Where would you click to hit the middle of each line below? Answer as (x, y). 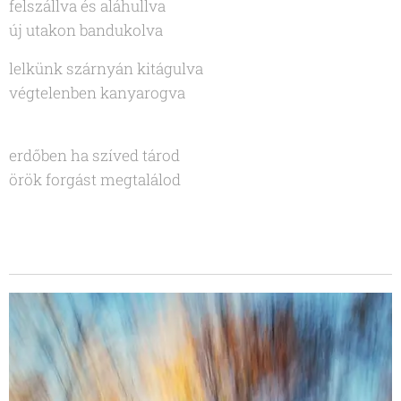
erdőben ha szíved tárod (94, 155)
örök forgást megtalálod (97, 179)
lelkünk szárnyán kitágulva (106, 68)
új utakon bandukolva (86, 30)
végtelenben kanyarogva (97, 92)
